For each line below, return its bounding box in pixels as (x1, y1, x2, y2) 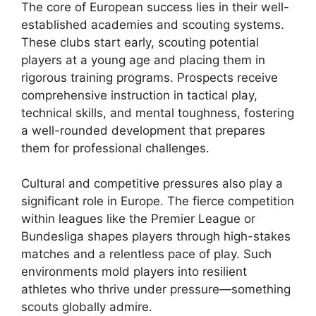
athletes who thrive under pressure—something (21, 282, 291, 297)
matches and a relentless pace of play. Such (21, 247, 272, 262)
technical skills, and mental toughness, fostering (21, 105, 294, 120)
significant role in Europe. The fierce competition (21, 194, 294, 209)
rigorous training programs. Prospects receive (21, 70, 278, 85)
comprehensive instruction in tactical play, (21, 87, 257, 102)
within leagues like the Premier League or (21, 212, 255, 226)
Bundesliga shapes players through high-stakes (21, 229, 291, 244)
